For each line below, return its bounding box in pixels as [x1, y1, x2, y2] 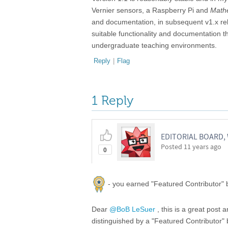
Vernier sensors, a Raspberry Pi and [92, 6, 210, 14]
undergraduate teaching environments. [92, 41, 217, 49]
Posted [161, 142, 184, 151]
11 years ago [184, 142, 221, 151]
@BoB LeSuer [109, 205, 155, 213]
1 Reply [92, 93, 133, 108]
